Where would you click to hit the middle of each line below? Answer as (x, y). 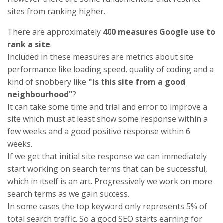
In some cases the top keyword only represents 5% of (107, 206)
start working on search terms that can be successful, (107, 169)
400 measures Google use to (159, 32)
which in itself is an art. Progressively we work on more (110, 181)
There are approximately (55, 32)
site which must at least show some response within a (108, 119)
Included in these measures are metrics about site (100, 57)
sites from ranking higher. (56, 12)
